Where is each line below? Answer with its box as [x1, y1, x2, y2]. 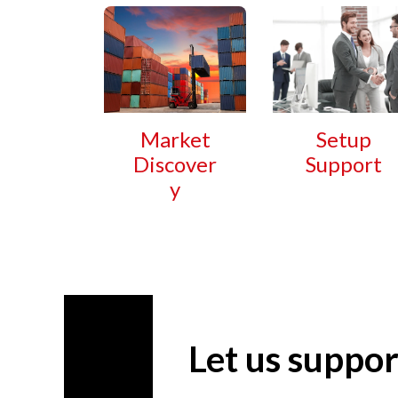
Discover [133, 151, 217, 178]
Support [306, 151, 382, 178]
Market [139, 126, 211, 153]
